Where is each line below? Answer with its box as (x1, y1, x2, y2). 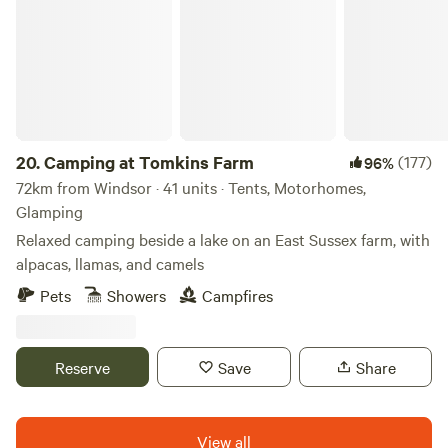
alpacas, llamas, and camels (16, 252, 204, 274)
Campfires (202, 284, 273, 306)
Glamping (16, 200, 83, 222)
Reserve (55, 356, 111, 378)
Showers (107, 284, 166, 306)
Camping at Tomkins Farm (44, 150, 254, 174)
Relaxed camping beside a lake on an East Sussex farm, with (16, 228, 430, 250)
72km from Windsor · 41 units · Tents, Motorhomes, (16, 176, 366, 198)
